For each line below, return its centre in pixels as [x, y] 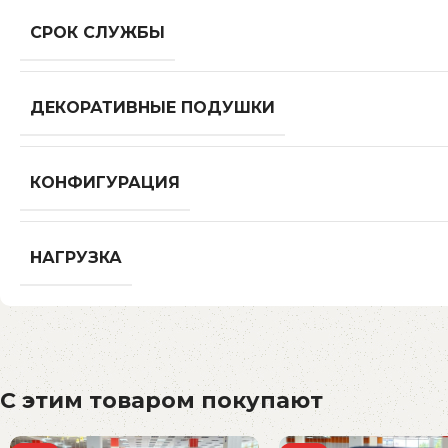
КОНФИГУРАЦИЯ [105, 183]
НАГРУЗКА [76, 258]
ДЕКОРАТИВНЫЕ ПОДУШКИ [152, 108]
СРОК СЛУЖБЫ [97, 33]
